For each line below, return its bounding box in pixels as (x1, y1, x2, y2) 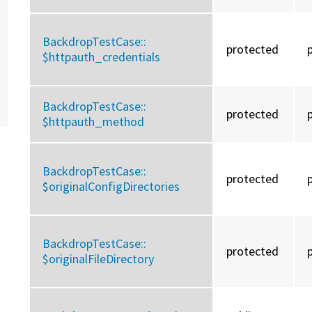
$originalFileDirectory (42, 251, 155, 267)
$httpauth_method (42, 114, 145, 130)
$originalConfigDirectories (42, 178, 180, 195)
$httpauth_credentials (42, 49, 161, 65)
